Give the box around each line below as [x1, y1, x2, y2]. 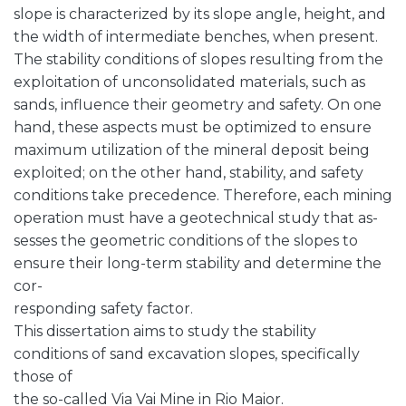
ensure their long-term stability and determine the [14, 255, 382, 272]
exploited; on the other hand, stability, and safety [14, 164, 363, 181]
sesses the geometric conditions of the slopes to [14, 232, 358, 249]
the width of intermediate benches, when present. [14, 28, 378, 45]
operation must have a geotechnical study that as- [14, 209, 378, 227]
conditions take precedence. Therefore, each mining [14, 187, 392, 204]
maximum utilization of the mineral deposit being [14, 141, 370, 159]
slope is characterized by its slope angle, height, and [14, 5, 386, 23]
